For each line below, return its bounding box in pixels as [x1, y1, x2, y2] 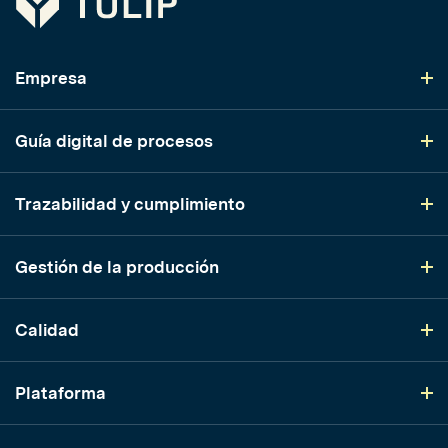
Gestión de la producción [15, 257, 219, 278]
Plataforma [15, 383, 106, 404]
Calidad [15, 320, 79, 341]
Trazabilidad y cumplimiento [15, 194, 245, 215]
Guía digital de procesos [15, 131, 213, 152]
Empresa [15, 68, 87, 89]
